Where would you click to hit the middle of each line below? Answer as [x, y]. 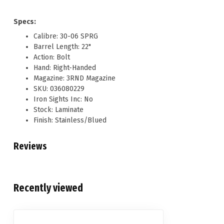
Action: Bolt [52, 57]
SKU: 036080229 [60, 89]
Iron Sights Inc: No [63, 99]
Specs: [25, 21]
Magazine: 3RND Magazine [74, 78]
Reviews [30, 146]
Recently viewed [48, 188]
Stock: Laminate [58, 110]
